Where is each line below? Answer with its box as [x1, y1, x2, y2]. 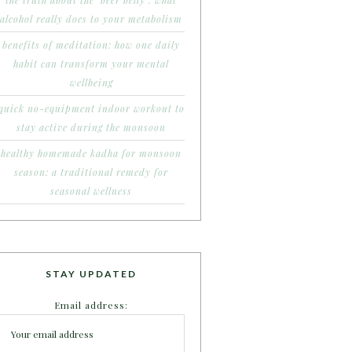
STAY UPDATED [46, 268, 137, 280]
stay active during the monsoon [16, 121, 166, 134]
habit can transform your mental [13, 57, 169, 70]
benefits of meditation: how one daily [2, 38, 180, 51]
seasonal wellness [50, 185, 132, 197]
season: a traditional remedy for [14, 166, 168, 178]
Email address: [54, 299, 128, 311]
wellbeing [69, 76, 113, 89]
